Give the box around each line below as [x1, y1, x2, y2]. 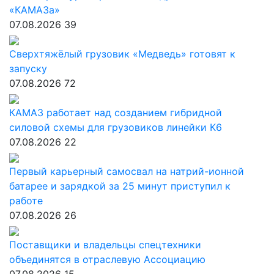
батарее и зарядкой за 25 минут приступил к [9, 180, 231, 192]
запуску [9, 62, 47, 75]
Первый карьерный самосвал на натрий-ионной [9, 165, 244, 177]
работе [9, 194, 43, 207]
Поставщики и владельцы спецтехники [9, 239, 201, 251]
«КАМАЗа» [9, 4, 60, 16]
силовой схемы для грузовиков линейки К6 [9, 121, 222, 133]
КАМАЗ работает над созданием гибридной [9, 106, 222, 119]
